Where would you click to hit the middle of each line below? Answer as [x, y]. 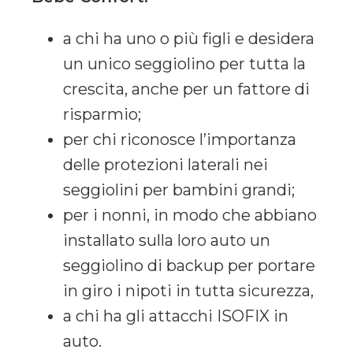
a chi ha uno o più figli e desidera [189, 39]
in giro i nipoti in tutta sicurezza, [188, 291]
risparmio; [102, 115]
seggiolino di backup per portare [189, 266]
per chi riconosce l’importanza [180, 140]
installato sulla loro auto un [167, 241]
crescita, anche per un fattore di [186, 89]
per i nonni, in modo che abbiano [190, 216]
